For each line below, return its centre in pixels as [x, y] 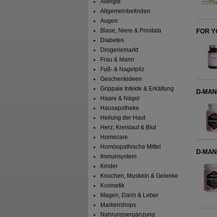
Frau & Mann [117, 60]
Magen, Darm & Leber [130, 195]
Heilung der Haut [123, 118]
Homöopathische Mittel [131, 147]
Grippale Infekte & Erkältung [137, 89]
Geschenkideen [121, 79]
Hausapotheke [120, 108]
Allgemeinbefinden [125, 11]
